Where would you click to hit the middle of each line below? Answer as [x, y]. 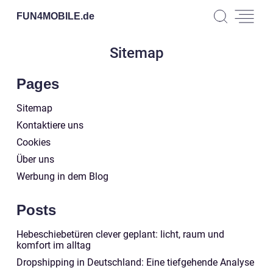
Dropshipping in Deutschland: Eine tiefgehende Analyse [135, 262]
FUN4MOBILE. [50, 16]
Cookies [34, 142]
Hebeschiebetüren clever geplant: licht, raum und [120, 234]
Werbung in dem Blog [62, 176]
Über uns [35, 159]
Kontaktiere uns [50, 125]
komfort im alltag [54, 245]
